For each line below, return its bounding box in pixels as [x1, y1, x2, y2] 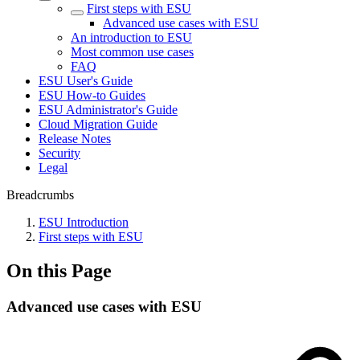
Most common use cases [71, 45, 194, 59]
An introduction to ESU [71, 31, 192, 44]
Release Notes [39, 132, 111, 145]
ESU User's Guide [39, 74, 133, 88]
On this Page [6, 260, 112, 281]
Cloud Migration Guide [39, 117, 157, 131]
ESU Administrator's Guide [39, 103, 178, 117]
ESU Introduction [39, 215, 129, 229]
